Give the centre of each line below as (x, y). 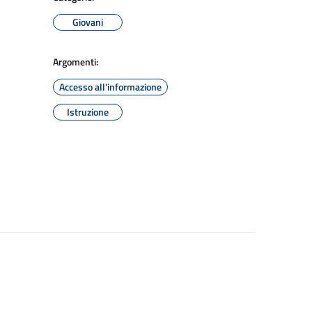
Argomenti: (76, 62)
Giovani (88, 22)
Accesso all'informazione (110, 87)
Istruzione (88, 112)
